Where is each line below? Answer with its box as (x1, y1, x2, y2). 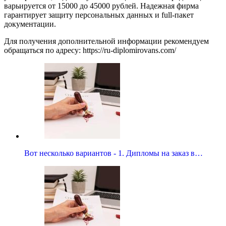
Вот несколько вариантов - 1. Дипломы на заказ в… (24, 148, 203, 157)
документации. (4, 19, 56, 28)
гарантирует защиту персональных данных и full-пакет (4, 10, 194, 19)
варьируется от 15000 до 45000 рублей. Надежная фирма (4, 1, 199, 10)
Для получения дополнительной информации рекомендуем (4, 36, 209, 45)
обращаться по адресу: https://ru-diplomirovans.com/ (4, 45, 176, 54)
